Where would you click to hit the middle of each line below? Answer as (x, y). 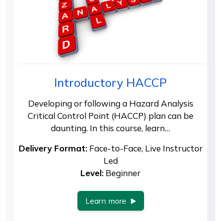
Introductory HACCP (110, 83)
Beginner (122, 173)
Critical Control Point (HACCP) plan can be (110, 116)
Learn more (106, 201)
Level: (92, 173)
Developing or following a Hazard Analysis (110, 104)
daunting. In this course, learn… (110, 128)
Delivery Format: (53, 148)
